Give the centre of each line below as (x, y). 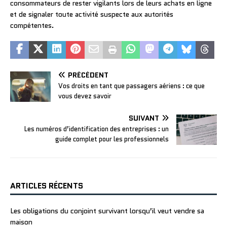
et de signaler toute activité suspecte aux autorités (92, 14)
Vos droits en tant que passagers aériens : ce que (131, 86)
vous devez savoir (85, 96)
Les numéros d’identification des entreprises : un (97, 129)
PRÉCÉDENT (88, 75)
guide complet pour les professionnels (112, 139)
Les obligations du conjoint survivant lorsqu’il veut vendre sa (107, 211)
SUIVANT (144, 118)
